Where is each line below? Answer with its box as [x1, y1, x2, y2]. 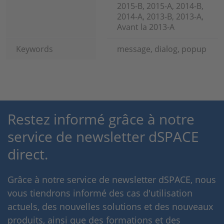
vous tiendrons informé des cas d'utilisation [7, 187, 192, 199]
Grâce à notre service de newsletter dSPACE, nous [7, 173, 216, 185]
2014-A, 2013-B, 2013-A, [117, 11, 203, 22]
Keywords [16, 43, 53, 54]
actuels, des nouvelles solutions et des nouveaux [7, 200, 213, 212]
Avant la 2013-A [117, 21, 174, 32]
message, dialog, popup [117, 43, 206, 54]
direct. [7, 144, 48, 163]
